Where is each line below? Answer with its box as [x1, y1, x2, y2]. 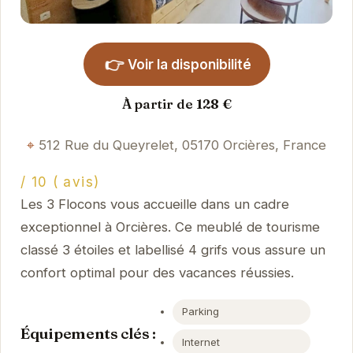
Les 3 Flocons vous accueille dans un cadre [20, 196, 289, 213]
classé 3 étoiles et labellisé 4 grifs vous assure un [20, 242, 325, 258]
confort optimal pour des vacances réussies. [20, 265, 294, 281]
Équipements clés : [20, 323, 156, 343]
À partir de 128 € [121, 95, 232, 112]
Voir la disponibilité [127, 56, 251, 72]
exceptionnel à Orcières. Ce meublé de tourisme [20, 219, 320, 236]
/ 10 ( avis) [20, 174, 100, 191]
